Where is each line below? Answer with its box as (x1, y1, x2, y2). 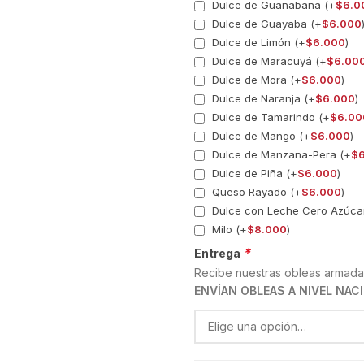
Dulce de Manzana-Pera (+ (209, 147, 351, 161)
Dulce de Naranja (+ (209, 91, 315, 105)
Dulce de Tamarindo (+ (209, 110, 330, 123)
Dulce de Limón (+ (209, 35, 305, 49)
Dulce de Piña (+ (209, 166, 297, 180)
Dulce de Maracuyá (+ (209, 54, 327, 67)
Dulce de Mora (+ (209, 72, 301, 86)
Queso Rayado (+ (209, 184, 301, 198)
